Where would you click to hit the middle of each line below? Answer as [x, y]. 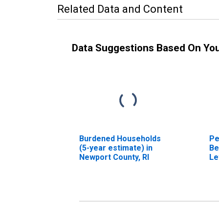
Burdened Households [120, 138]
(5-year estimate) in [116, 148]
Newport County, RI [114, 157]
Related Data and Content [120, 9]
